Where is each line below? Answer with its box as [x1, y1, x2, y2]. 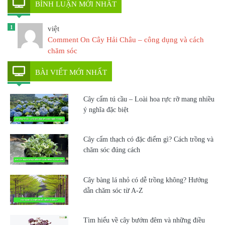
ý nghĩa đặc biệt [83, 105, 129, 114]
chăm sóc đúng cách [83, 146, 140, 154]
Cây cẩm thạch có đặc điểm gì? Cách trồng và [83, 136, 213, 144]
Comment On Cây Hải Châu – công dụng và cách [48, 35, 204, 44]
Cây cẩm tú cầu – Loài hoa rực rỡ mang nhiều [83, 95, 214, 103]
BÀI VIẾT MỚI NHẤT [35, 68, 107, 76]
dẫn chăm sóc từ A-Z [83, 186, 143, 194]
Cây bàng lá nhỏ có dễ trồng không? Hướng [83, 176, 208, 184]
